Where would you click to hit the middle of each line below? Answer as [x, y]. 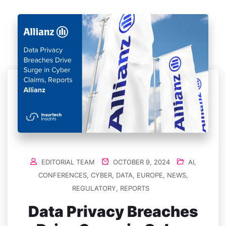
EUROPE [150, 175]
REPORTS [134, 188]
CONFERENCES [62, 175]
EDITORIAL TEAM [68, 162]
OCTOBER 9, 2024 [140, 162]
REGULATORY [94, 188]
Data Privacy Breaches [113, 211]
